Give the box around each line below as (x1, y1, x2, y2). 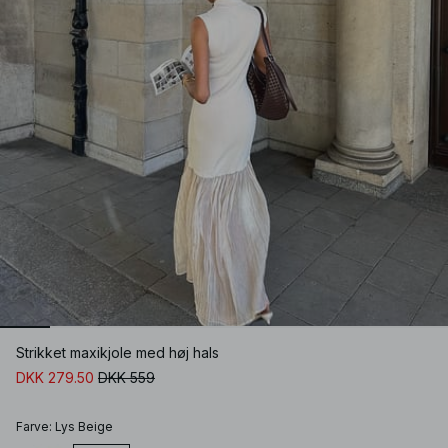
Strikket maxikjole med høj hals (16, 344, 219, 362)
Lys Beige (55, 419, 113, 435)
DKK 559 (98, 369, 155, 387)
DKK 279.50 (16, 369, 94, 387)
